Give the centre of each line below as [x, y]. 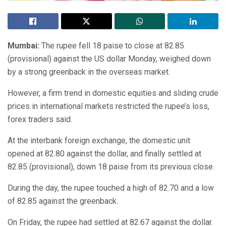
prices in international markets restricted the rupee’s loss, [108, 106]
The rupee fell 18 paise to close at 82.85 [113, 46]
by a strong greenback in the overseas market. [89, 72]
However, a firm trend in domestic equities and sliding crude [113, 93]
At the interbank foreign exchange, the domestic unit [99, 141]
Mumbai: [24, 46]
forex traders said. [40, 120]
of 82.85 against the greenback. [63, 201]
